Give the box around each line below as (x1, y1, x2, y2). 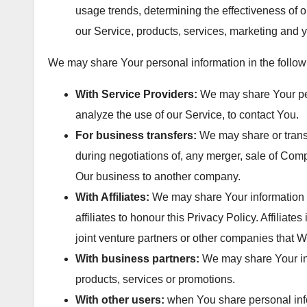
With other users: (75, 293, 164, 306)
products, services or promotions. (75, 273, 235, 285)
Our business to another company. (75, 170, 241, 182)
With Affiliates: (75, 191, 149, 203)
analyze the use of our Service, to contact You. (75, 108, 299, 121)
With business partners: (75, 252, 199, 265)
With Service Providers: (75, 88, 197, 100)
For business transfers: (75, 129, 197, 141)
